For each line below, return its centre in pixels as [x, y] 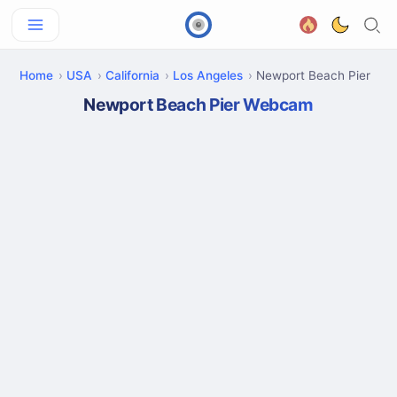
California [132, 75]
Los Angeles [208, 75]
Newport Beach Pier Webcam [198, 105]
